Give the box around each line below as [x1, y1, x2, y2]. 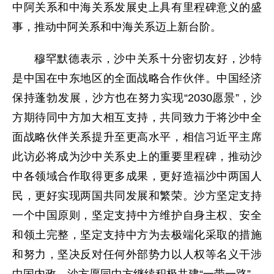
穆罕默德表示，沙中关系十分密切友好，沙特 [34, 52, 262, 65]
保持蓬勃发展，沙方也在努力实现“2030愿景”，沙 [12, 91, 262, 104]
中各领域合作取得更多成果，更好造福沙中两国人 [12, 169, 262, 182]
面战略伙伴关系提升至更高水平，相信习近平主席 [12, 130, 262, 143]
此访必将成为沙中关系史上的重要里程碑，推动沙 [12, 150, 262, 163]
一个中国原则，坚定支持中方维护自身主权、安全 [12, 209, 262, 221]
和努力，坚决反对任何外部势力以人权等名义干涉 [12, 248, 262, 261]
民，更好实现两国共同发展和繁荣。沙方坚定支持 [12, 189, 262, 202]
